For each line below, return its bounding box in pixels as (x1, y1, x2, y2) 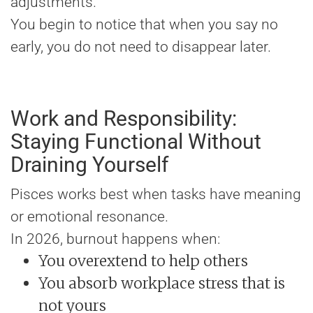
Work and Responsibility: (10, 106, 237, 131)
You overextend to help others (38, 252, 248, 271)
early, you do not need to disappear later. (10, 38, 271, 56)
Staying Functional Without (10, 129, 261, 154)
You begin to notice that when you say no (10, 16, 278, 34)
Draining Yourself (10, 152, 168, 177)
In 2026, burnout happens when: (10, 231, 220, 248)
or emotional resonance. (10, 208, 168, 226)
